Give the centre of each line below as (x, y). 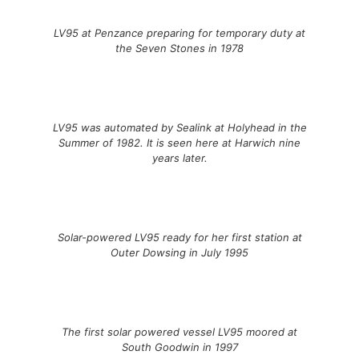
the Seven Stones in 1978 (179, 48)
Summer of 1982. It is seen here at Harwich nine (179, 143)
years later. (179, 158)
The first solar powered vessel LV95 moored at (179, 332)
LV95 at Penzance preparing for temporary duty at (179, 33)
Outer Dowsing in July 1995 (179, 253)
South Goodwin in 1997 (179, 347)
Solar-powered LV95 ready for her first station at (179, 238)
